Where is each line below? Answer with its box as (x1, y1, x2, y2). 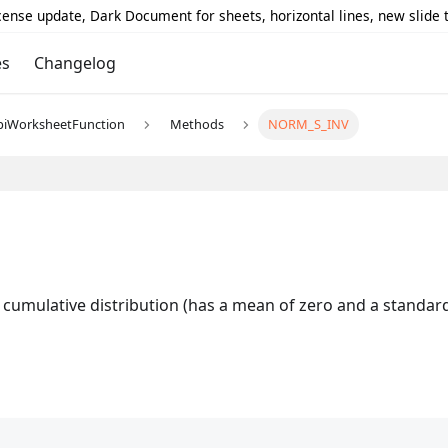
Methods (169, 115, 224, 134)
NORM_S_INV (268, 115, 350, 134)
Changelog (33, 52, 116, 74)
